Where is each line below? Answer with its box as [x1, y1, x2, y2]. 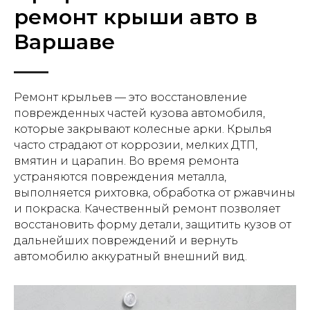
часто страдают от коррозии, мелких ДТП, [14, 138, 257, 152]
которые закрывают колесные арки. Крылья [14, 122, 272, 136]
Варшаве [14, 29, 115, 55]
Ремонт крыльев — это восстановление [14, 91, 247, 104]
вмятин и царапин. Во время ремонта [14, 154, 239, 167]
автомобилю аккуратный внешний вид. [14, 250, 247, 263]
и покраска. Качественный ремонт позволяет [14, 202, 280, 215]
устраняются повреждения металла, [14, 170, 226, 183]
